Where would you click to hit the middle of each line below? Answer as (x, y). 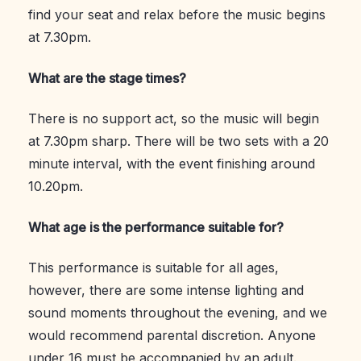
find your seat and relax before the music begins (177, 15)
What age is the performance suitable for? (156, 227)
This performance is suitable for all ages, (154, 267)
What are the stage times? (107, 78)
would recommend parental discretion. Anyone (172, 335)
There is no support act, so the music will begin (174, 119)
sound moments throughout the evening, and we (178, 312)
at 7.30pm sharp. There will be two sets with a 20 (178, 141)
